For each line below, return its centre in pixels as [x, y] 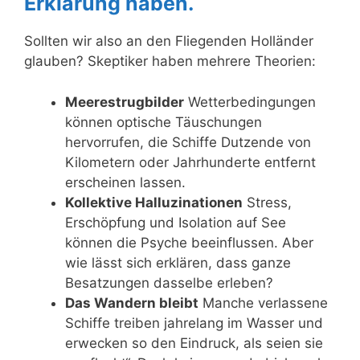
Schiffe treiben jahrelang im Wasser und [194, 323]
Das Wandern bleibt [132, 303]
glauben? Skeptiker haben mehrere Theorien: [170, 61]
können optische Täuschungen [164, 122]
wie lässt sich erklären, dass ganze [178, 262]
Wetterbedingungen [250, 102]
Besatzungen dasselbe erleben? [169, 282]
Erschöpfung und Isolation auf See [176, 222]
